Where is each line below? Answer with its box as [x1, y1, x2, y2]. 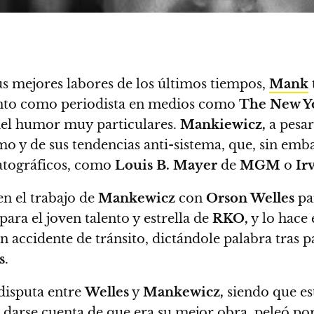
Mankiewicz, [180, 117, 266, 132]
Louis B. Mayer [111, 158, 217, 173]
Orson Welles [206, 191, 294, 206]
